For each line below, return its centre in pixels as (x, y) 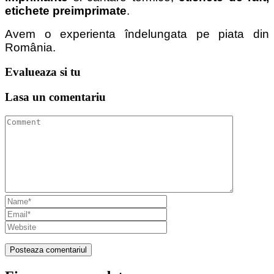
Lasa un (27, 97)
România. (30, 47)
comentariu (77, 97)
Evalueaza (32, 72)
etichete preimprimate (66, 10)
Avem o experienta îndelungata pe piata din (137, 34)
